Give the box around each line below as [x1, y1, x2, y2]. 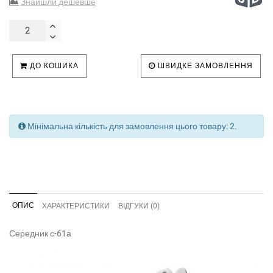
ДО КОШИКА [27, 61, 79, 70]
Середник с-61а [9, 228, 71, 238]
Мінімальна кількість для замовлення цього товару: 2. [26, 121, 237, 131]
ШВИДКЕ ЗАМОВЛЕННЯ [155, 61, 253, 70]
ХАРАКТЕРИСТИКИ [42, 201, 110, 210]
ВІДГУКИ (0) [118, 201, 160, 210]
